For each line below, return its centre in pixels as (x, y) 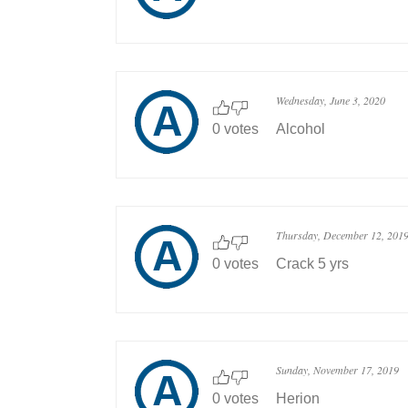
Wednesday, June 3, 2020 (331, 100)
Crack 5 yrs (312, 264)
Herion (298, 398)
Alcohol (301, 129)
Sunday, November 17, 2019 (337, 370)
